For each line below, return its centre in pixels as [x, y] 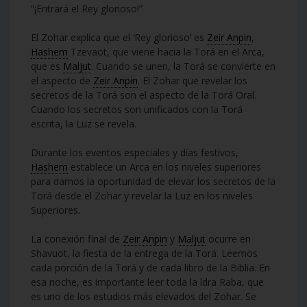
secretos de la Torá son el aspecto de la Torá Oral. [144, 95]
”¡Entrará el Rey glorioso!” [87, 8]
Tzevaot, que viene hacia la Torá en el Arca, [166, 51]
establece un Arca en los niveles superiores [164, 167]
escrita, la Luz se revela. [84, 123]
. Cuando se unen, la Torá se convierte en [183, 66]
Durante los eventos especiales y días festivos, [135, 152]
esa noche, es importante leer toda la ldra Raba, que [147, 282]
